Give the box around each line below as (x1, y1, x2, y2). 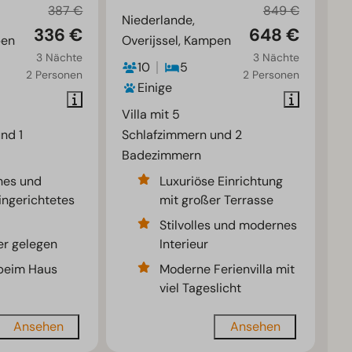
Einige (137, 79, 173, 96)
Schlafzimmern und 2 (122, 126, 243, 143)
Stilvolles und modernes (159, 216, 298, 233)
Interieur (159, 235, 209, 252)
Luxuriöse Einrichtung (159, 172, 284, 189)
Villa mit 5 (122, 105, 181, 123)
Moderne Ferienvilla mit (159, 260, 295, 277)
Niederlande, (122, 11, 196, 28)
